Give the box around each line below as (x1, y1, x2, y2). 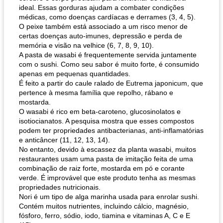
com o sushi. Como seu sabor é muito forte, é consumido (19, 60, 199, 68)
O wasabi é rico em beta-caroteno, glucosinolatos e (19, 108, 181, 115)
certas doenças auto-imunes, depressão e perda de (19, 32, 182, 40)
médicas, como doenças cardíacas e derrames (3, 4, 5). (19, 13, 196, 21)
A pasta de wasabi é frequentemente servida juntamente (19, 51, 197, 59)
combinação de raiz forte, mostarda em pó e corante (19, 164, 185, 172)
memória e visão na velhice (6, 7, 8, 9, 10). (19, 41, 154, 49)
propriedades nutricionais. (19, 183, 101, 191)
